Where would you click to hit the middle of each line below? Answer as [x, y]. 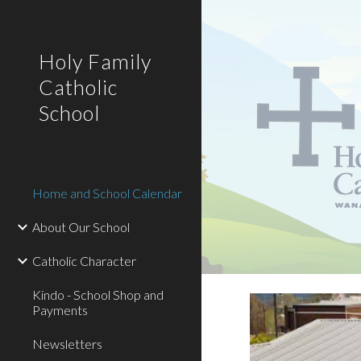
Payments [60, 310]
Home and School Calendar [107, 193]
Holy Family [95, 61]
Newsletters [67, 344]
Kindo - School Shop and [98, 295]
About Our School [81, 227]
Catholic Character [84, 261]
